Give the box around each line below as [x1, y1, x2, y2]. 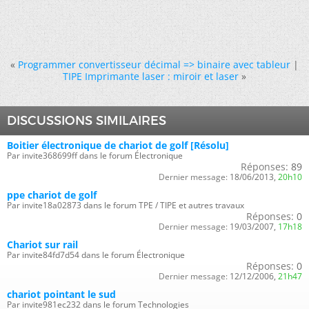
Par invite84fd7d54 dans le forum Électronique [7, 249, 185, 261]
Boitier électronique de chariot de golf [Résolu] [7, 139, 229, 152]
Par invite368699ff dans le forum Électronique [7, 150, 183, 161]
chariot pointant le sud [7, 288, 116, 301]
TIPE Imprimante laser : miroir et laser [63, 70, 239, 83]
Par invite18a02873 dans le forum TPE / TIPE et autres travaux [7, 199, 244, 211]
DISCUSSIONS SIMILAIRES [7, 113, 166, 128]
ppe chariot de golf [7, 188, 97, 201]
